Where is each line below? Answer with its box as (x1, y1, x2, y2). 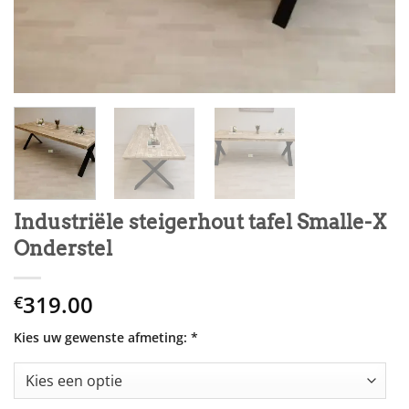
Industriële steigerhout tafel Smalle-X (14, 209, 386, 236)
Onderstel (14, 236, 112, 262)
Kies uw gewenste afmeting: (14, 329, 187, 347)
